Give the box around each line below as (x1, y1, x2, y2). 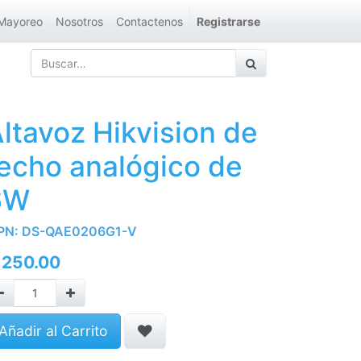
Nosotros (56, 15, 103, 28)
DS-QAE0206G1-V (22, 223, 137, 239)
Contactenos (116, 15, 183, 28)
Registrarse (197, 15, 260, 28)
